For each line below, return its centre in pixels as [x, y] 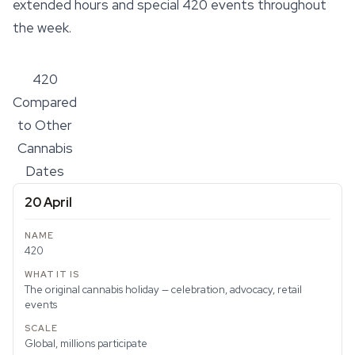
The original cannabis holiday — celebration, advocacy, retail [163, 290]
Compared [45, 102]
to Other [45, 125]
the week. [42, 28]
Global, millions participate [86, 344]
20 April [48, 202]
